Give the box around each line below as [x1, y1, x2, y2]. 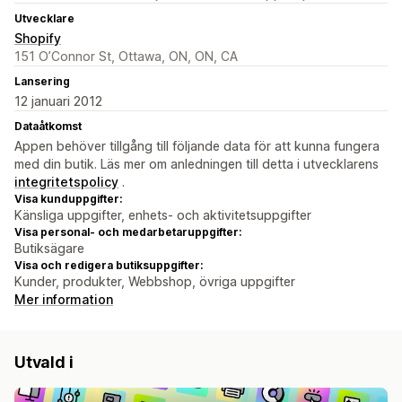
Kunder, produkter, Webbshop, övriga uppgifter [14, 274, 295, 290]
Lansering [14, 74, 70, 89]
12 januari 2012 [14, 93, 102, 109]
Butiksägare [14, 240, 84, 257]
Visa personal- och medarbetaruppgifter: [14, 225, 241, 240]
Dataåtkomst [14, 119, 82, 134]
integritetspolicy [14, 174, 118, 190]
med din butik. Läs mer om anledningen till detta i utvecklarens [14, 156, 379, 172]
